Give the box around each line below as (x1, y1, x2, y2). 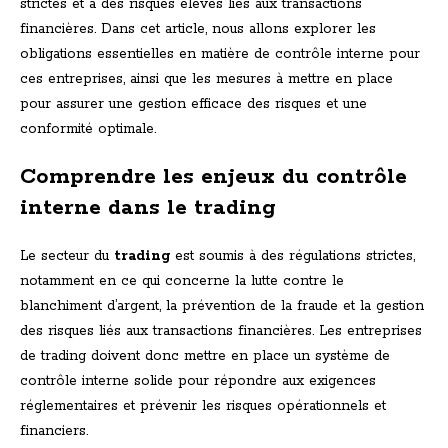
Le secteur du (20, 247, 114, 266)
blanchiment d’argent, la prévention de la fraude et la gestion (20, 297, 424, 316)
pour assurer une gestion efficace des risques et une (20, 95, 367, 114)
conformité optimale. (20, 120, 156, 139)
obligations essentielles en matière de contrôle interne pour (20, 45, 420, 64)
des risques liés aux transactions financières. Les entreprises (20, 322, 422, 341)
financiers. (20, 422, 88, 441)
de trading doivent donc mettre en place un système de (20, 347, 390, 366)
